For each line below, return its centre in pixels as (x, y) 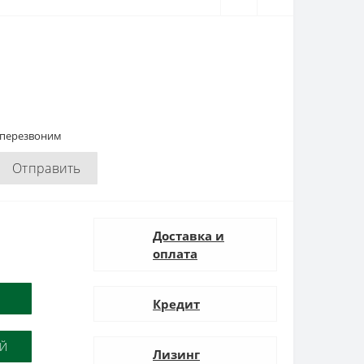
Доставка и (188, 236)
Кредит (176, 304)
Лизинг (176, 354)
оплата (175, 253)
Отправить (47, 168)
